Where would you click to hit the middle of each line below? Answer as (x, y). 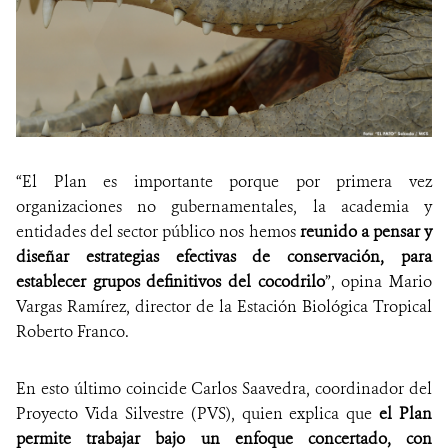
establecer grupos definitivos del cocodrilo (170, 281)
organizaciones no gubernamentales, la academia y (224, 206)
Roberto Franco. (72, 331)
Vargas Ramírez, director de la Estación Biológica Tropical (224, 306)
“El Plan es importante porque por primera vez (224, 181)
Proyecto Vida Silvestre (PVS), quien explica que (198, 413)
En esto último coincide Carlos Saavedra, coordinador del (224, 388)
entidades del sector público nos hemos (158, 231)
